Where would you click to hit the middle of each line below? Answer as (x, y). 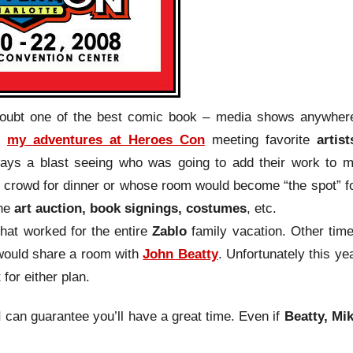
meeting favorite (264, 139)
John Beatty (180, 254)
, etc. (262, 208)
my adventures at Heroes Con (106, 139)
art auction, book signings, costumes (128, 208)
